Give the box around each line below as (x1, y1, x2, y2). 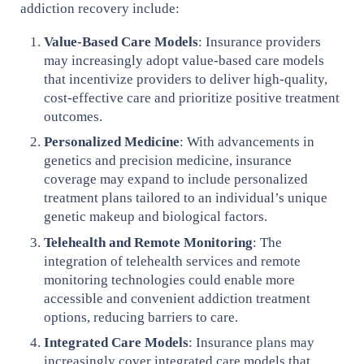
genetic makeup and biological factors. (44, 209, 268, 225)
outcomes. (44, 109, 103, 125)
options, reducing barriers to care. (44, 309, 239, 325)
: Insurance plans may (188, 335, 315, 351)
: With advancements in (180, 134, 315, 150)
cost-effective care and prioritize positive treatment (44, 90, 340, 106)
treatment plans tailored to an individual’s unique (44, 190, 328, 206)
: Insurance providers (198, 34, 322, 50)
